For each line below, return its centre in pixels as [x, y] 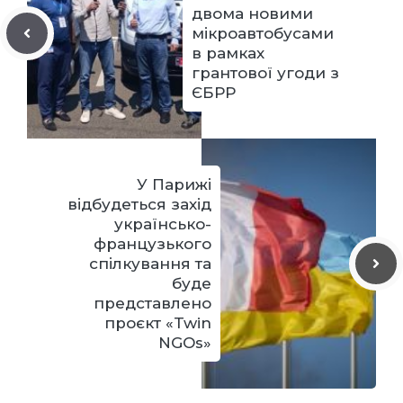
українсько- [163, 224]
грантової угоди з [265, 72]
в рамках [228, 53]
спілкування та [150, 263]
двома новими [252, 13]
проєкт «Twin [158, 322]
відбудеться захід [139, 204]
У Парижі [174, 184]
